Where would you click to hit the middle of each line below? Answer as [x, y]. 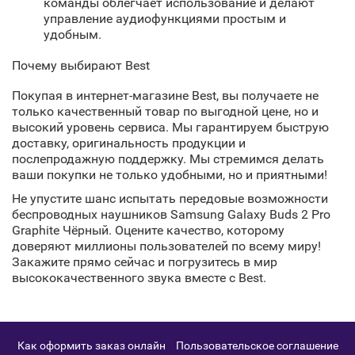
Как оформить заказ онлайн [91, 345]
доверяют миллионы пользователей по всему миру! [166, 246]
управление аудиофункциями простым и [165, 19]
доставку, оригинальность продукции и [129, 143]
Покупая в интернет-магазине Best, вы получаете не [165, 95]
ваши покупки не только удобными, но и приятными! [170, 175]
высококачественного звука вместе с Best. [139, 278]
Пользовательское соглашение [257, 345]
